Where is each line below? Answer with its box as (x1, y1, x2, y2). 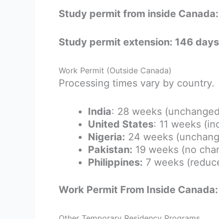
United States (88, 118, 153, 130)
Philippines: (88, 156, 143, 168)
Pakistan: (88, 143, 132, 155)
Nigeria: (88, 131, 125, 143)
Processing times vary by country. (59, 77, 215, 89)
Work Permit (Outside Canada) (59, 65, 172, 75)
